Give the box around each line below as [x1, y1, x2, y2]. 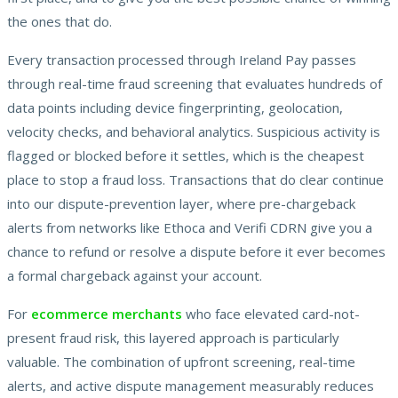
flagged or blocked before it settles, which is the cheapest [7, 146, 364, 164]
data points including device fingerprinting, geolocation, [7, 98, 343, 116]
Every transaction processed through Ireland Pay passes [7, 50, 356, 68]
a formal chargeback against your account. [7, 266, 262, 284]
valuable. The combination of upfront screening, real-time [7, 352, 355, 370]
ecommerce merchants [31, 304, 182, 322]
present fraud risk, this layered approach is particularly [7, 328, 339, 346]
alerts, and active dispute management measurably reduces [7, 376, 374, 394]
